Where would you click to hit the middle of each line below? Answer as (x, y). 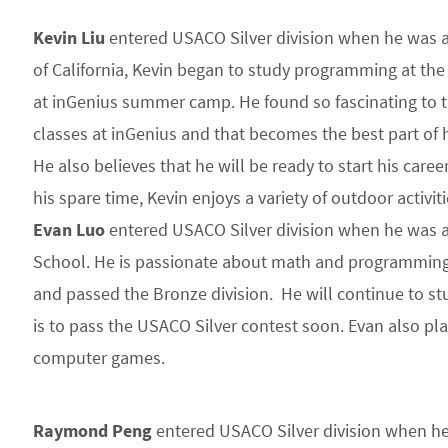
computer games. (98, 357)
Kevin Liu (68, 37)
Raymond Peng (92, 430)
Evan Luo (68, 229)
